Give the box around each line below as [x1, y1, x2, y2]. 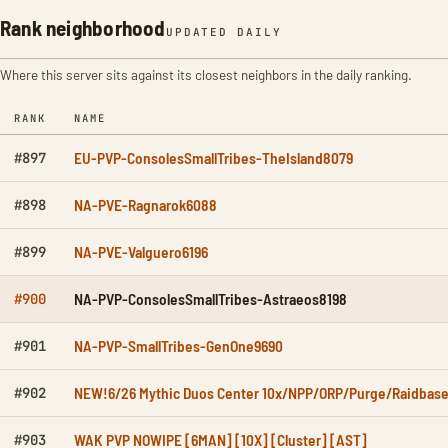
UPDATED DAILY [165, 25, 283, 40]
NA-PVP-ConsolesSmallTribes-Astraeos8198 [74, 289, 347, 309]
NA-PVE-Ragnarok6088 [74, 195, 217, 215]
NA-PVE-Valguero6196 [74, 242, 208, 262]
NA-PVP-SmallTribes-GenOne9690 [74, 336, 283, 356]
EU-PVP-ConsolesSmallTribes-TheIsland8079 [74, 148, 353, 168]
